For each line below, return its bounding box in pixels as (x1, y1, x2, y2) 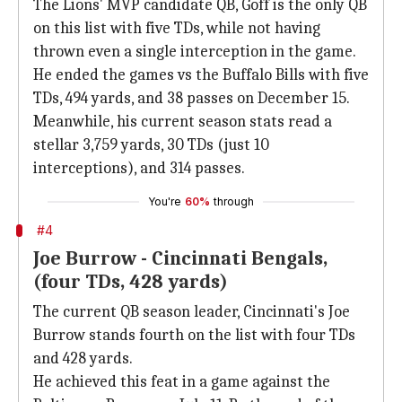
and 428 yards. (33, 349, 133, 368)
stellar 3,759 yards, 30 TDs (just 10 (33, 135, 269, 154)
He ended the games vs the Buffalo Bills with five (33, 66, 369, 84)
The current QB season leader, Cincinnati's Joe (33, 302, 350, 321)
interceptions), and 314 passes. (33, 159, 245, 178)
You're (148, 195, 181, 208)
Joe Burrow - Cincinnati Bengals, (33, 247, 328, 270)
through (214, 195, 254, 208)
